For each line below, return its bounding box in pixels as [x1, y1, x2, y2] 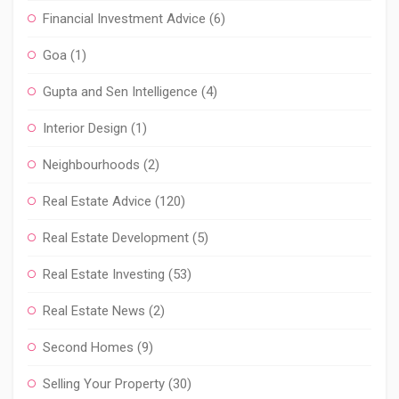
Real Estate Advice [43, 193, 151, 209]
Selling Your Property [43, 376, 165, 392]
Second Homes [43, 339, 134, 355]
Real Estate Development [43, 230, 189, 246]
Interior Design [43, 120, 127, 136]
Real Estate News [43, 303, 145, 319]
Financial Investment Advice [43, 11, 206, 27]
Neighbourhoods [43, 157, 140, 173]
